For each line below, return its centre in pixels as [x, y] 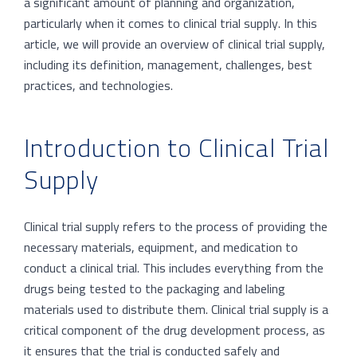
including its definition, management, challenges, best [168, 65]
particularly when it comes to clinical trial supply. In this [171, 24]
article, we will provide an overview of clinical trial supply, [175, 44]
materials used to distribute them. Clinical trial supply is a [176, 309]
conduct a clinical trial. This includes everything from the [174, 267]
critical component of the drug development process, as [175, 330]
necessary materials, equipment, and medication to [161, 247]
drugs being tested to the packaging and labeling [155, 288]
